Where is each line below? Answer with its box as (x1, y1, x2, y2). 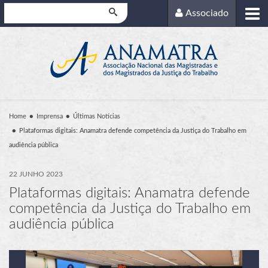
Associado (185, 8, 229, 19)
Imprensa (36, 112, 63, 120)
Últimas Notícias (73, 112, 120, 120)
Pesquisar (4, 5, 38, 14)
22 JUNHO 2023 (9, 170, 63, 178)
